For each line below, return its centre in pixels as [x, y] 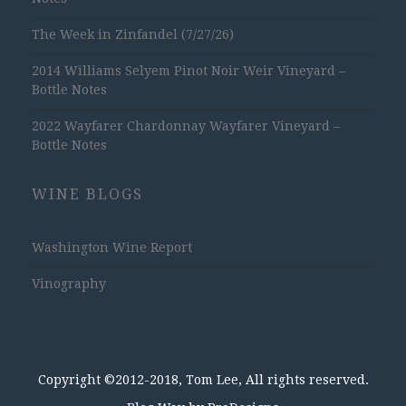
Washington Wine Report [112, 247]
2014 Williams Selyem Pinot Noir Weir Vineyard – [188, 71]
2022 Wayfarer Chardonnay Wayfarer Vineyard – [186, 126]
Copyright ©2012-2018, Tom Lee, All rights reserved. [203, 380]
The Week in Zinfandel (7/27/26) [133, 34]
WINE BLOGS [87, 194]
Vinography [69, 284]
